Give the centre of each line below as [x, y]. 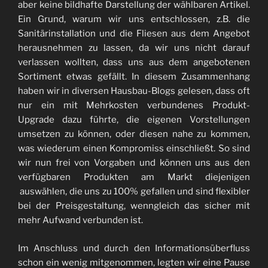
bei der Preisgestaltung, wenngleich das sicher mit [134, 206]
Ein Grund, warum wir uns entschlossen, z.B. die [134, 19]
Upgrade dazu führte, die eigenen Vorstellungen [134, 120]
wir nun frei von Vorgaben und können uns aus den [134, 163]
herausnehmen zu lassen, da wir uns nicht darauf [134, 48]
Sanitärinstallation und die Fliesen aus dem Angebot [134, 34]
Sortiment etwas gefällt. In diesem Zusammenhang [134, 77]
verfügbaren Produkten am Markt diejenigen [134, 177]
